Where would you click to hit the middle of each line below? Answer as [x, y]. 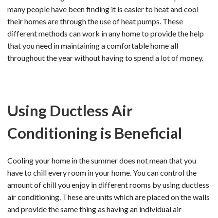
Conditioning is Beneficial [95, 133]
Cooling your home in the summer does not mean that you [102, 160]
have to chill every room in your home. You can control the [102, 172]
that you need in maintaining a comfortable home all [93, 45]
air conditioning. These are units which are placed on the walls [109, 197]
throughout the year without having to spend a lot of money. [105, 57]
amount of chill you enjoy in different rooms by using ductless [108, 184]
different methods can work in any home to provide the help [106, 33]
